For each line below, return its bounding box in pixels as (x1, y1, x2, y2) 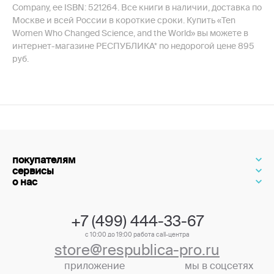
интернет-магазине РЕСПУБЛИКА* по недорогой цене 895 (12, 41, 254, 51)
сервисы (12, 165, 54, 176)
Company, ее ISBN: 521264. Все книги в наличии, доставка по (12, 2, 262, 12)
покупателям (12, 154, 76, 165)
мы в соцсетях (184, 260, 253, 271)
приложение (64, 260, 125, 271)
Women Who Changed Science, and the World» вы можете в (12, 28, 248, 38)
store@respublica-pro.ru (54, 242, 220, 258)
